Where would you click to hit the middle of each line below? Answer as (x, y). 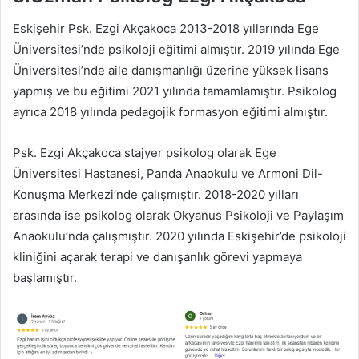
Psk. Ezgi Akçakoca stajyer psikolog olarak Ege (145, 152)
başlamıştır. (45, 277)
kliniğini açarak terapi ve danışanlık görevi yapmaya (157, 256)
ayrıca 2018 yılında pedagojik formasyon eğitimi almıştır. (170, 111)
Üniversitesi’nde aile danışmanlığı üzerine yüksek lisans (171, 70)
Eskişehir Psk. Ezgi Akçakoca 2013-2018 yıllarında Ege (166, 28)
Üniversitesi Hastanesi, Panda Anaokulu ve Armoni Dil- (168, 173)
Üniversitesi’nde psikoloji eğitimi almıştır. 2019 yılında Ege (176, 49)
